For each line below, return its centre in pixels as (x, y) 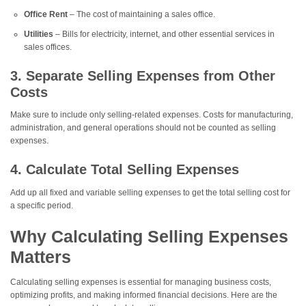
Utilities (39, 34)
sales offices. (48, 47)
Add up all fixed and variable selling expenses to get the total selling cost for (150, 193)
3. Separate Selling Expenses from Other (143, 75)
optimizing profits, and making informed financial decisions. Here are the (144, 295)
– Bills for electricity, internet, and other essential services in (164, 34)
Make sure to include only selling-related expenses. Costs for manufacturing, (152, 115)
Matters (41, 257)
